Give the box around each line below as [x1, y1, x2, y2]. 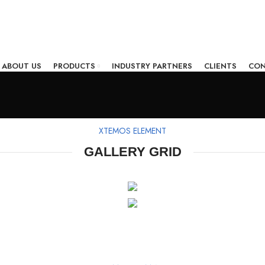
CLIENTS [203, 60, 237, 72]
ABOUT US [1, 60, 41, 72]
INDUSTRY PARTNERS [111, 60, 192, 72]
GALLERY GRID [83, 144, 182, 159]
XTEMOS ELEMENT [99, 125, 166, 137]
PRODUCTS [53, 60, 95, 72]
